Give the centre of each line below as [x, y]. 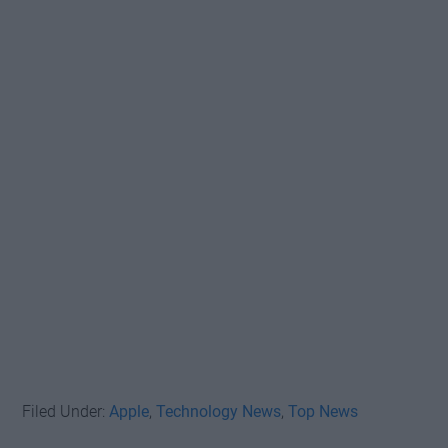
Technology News [219, 412]
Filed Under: [66, 412]
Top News [323, 412]
